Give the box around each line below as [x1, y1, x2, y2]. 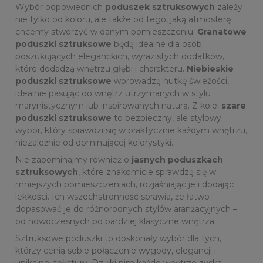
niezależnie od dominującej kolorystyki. [15, 137, 173, 148]
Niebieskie [187, 63, 234, 74]
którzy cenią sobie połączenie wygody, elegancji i [15, 245, 216, 256]
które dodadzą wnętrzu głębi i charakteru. [15, 63, 187, 74]
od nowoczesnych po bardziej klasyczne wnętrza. [15, 216, 216, 227]
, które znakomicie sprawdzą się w [78, 167, 216, 177]
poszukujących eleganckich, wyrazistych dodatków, [15, 51, 224, 62]
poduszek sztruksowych [105, 2, 215, 12]
